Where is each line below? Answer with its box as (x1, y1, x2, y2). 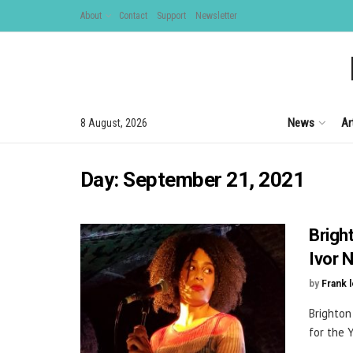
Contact (119, 10, 147, 21)
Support (157, 10, 186, 21)
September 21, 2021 (123, 168, 305, 191)
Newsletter (195, 10, 237, 21)
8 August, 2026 (80, 116, 147, 129)
